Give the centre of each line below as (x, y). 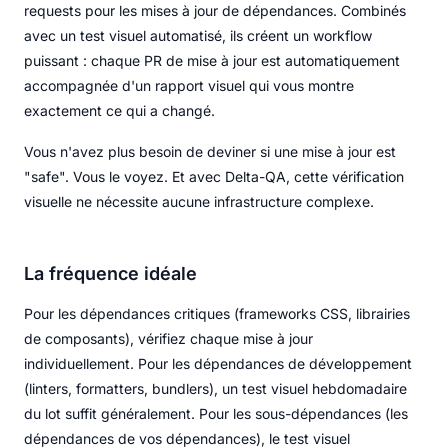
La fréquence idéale (110, 273)
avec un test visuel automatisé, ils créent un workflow (198, 35)
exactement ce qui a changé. (119, 110)
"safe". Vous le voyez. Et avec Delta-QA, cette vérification (214, 176)
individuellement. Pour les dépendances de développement (218, 363)
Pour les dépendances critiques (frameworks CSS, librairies (217, 313)
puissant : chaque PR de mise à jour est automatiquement (212, 60)
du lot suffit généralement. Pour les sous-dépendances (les (216, 413)
